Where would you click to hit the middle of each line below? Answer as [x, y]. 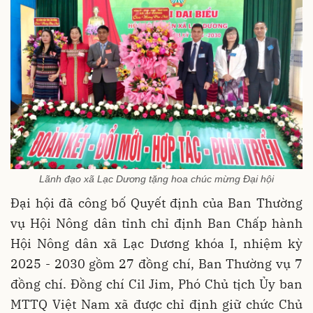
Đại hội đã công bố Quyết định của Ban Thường [156, 203]
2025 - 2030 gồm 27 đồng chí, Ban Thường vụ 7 [156, 263]
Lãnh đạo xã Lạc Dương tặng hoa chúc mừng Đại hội [156, 179]
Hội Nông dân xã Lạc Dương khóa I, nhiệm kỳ [156, 243]
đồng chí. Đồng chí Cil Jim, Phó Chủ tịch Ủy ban [156, 284]
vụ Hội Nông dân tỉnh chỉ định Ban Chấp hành [156, 223]
